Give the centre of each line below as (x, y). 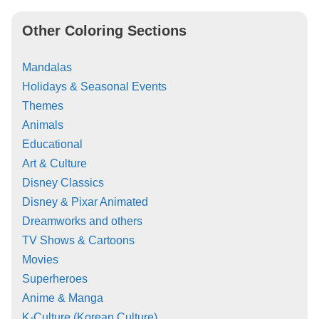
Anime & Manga (63, 298)
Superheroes (55, 278)
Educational (52, 144)
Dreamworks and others (82, 221)
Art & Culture (54, 163)
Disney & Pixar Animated (85, 202)
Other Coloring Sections (104, 30)
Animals (43, 125)
